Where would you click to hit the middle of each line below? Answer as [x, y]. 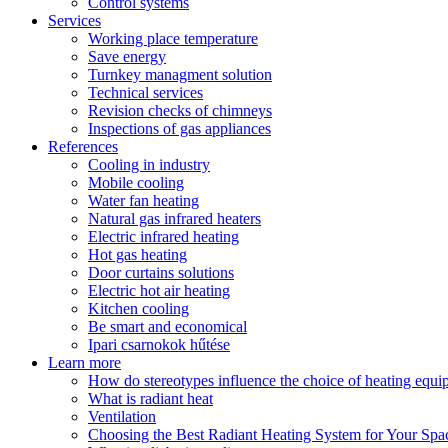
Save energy [127, 56]
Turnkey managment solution [180, 74]
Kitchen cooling [138, 308]
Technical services [145, 92]
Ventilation [122, 416]
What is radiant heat [150, 398]
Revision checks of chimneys [180, 110]
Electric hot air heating [159, 290]
